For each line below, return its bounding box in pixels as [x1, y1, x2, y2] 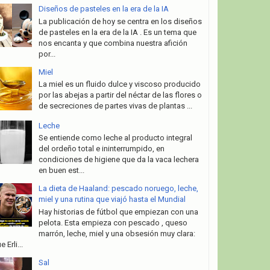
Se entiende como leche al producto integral [38, 133, 192, 143]
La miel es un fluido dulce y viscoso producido [38, 80, 201, 89]
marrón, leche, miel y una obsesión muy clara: [38, 228, 195, 238]
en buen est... [38, 166, 84, 175]
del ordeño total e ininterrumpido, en [38, 144, 165, 154]
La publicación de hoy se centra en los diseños [38, 16, 202, 26]
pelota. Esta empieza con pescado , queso [38, 218, 187, 227]
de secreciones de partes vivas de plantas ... [38, 101, 192, 111]
